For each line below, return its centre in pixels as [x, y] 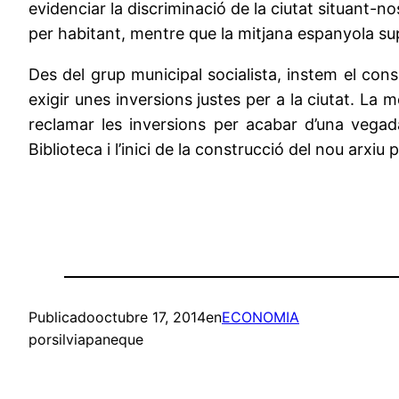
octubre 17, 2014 [151, 318]
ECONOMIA [261, 318]
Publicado [62, 318]
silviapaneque [98, 340]
